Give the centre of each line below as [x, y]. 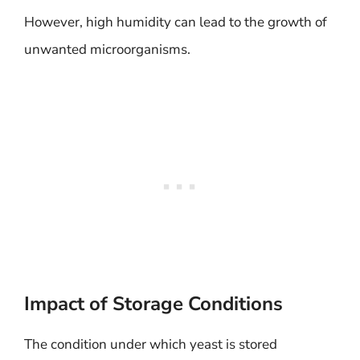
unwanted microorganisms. [107, 49]
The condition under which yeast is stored [151, 344]
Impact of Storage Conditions [153, 304]
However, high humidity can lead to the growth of [176, 22]
